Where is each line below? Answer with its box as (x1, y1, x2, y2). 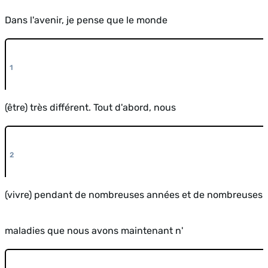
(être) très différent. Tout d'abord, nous (5, 101, 176, 113)
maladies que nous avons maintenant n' (5, 224, 183, 236)
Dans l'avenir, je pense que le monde (5, 14, 167, 26)
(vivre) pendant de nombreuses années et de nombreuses (5, 188, 263, 200)
